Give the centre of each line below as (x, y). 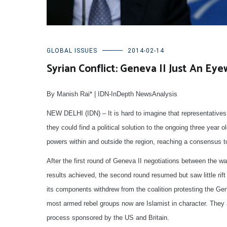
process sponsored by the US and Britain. (108, 218)
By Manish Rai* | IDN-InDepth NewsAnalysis (112, 94)
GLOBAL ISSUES (72, 51)
